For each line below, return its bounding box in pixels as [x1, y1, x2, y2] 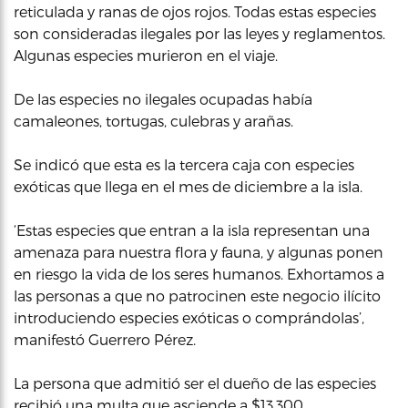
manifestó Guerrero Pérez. [14, 331, 196, 348]
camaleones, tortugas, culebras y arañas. [14, 112, 293, 129]
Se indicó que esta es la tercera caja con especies [14, 156, 354, 173]
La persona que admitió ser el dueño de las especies [14, 374, 376, 392]
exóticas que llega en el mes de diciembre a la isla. [14, 178, 362, 195]
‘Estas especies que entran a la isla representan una [14, 221, 370, 239]
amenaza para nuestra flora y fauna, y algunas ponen [14, 243, 383, 260]
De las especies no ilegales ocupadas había [14, 90, 312, 107]
